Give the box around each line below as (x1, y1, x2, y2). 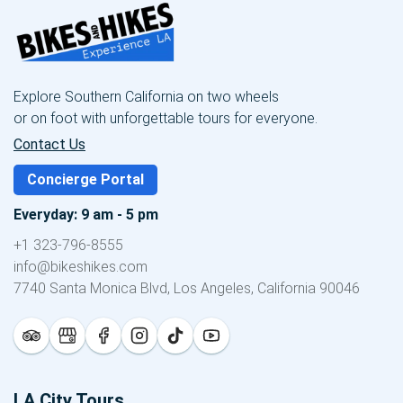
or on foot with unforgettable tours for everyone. (13, 110, 318, 128)
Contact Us (13, 136, 85, 154)
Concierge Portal (27, 171, 144, 189)
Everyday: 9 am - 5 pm (13, 206, 158, 224)
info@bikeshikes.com (13, 258, 148, 276)
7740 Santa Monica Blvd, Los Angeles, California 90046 (13, 280, 360, 298)
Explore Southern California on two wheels (13, 88, 279, 106)
